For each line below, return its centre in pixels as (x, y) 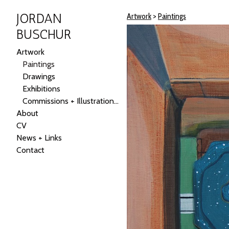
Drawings (39, 77)
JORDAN (39, 19)
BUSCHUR (44, 35)
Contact (30, 150)
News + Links (39, 138)
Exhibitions (41, 89)
